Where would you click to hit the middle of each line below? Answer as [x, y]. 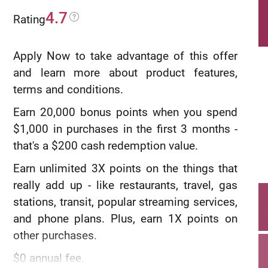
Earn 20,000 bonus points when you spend [125, 112]
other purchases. [55, 235]
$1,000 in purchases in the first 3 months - [125, 129]
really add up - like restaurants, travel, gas [125, 185]
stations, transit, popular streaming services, [125, 202]
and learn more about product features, [125, 73]
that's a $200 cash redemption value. [106, 146]
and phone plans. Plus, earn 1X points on [125, 219]
